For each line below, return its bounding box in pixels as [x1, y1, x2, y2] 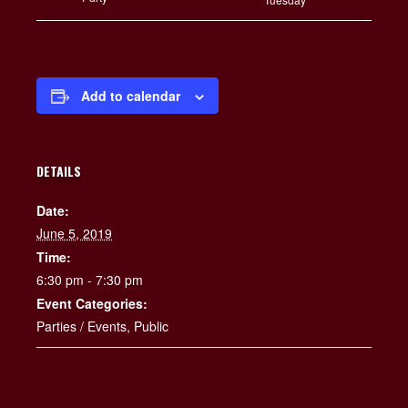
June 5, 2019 [36, 224, 112, 243]
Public [134, 317, 168, 336]
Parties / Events [36, 317, 127, 336]
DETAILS [36, 161, 81, 181]
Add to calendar [81, 87, 180, 106]
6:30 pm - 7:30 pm [36, 270, 143, 290]
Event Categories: [36, 294, 148, 313]
